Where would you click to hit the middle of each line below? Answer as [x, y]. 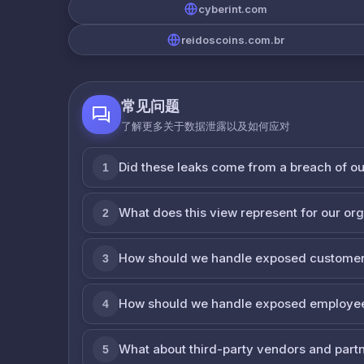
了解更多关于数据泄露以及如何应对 [206, 126]
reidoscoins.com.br [232, 39]
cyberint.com [232, 9]
